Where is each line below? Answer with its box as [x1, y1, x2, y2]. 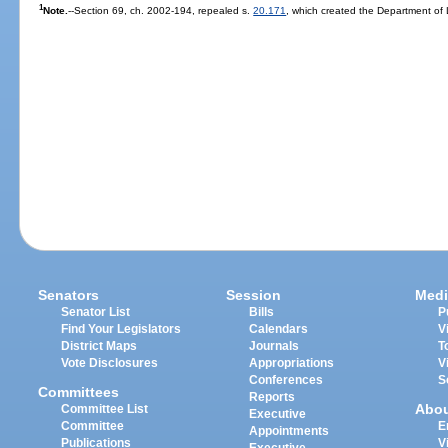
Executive [249, 408, 307, 421]
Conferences [249, 374, 324, 387]
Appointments [249, 425, 330, 438]
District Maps [61, 340, 138, 353]
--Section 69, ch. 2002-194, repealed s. [68, 5, 254, 16]
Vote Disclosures [61, 357, 159, 370]
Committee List [61, 402, 149, 415]
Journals [249, 340, 300, 353]
